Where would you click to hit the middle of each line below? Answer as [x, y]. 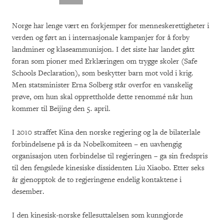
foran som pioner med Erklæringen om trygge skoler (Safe [105, 61]
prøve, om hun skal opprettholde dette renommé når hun [102, 97]
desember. [30, 191]
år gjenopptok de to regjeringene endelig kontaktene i [97, 180]
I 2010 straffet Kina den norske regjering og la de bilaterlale [106, 132]
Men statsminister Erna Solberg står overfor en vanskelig [102, 85]
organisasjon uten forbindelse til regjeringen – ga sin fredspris [110, 156]
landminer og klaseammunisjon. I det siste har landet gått [103, 49]
